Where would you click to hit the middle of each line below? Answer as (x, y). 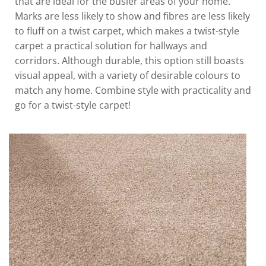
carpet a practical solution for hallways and (111, 46)
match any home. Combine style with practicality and (133, 91)
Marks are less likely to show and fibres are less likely (132, 16)
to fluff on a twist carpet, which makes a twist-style (127, 31)
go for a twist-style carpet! (73, 105)
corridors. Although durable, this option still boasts (129, 61)
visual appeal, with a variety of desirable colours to (128, 76)
